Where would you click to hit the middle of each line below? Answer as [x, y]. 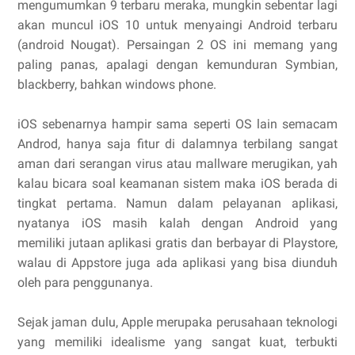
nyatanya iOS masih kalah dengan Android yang [177, 223]
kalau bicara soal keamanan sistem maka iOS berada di [177, 183]
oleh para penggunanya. [85, 282]
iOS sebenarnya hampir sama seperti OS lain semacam [177, 124]
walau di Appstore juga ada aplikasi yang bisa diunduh [177, 262]
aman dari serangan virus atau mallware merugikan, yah [177, 163]
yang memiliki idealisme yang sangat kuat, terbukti [177, 342]
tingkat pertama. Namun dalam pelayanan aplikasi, [177, 203]
